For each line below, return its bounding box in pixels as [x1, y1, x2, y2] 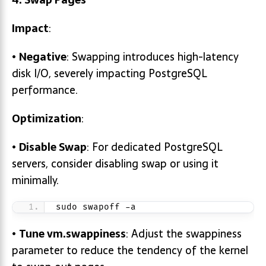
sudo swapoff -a [56, 202, 136, 212]
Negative [19, 48, 66, 65]
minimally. [12, 172, 59, 189]
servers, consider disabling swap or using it [12, 155, 218, 172]
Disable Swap [19, 138, 87, 156]
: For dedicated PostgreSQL [87, 138, 223, 156]
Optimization [12, 110, 81, 127]
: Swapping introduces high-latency [66, 48, 239, 65]
